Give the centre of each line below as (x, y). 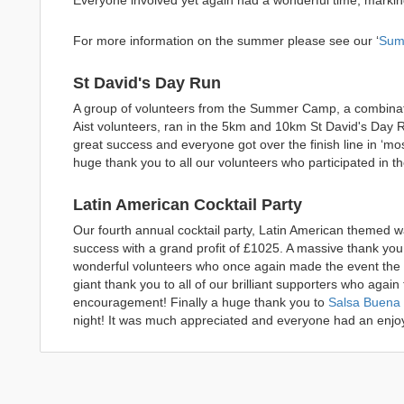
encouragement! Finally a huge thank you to (200, 302)
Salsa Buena (364, 302)
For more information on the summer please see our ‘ (225, 41)
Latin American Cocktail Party (187, 205)
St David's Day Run (147, 83)
